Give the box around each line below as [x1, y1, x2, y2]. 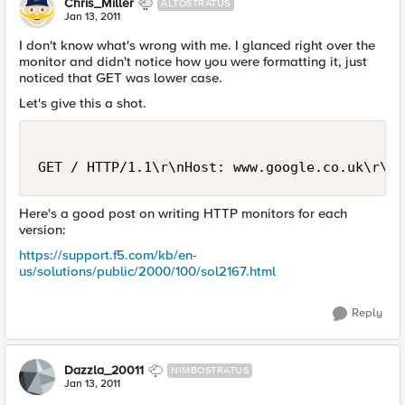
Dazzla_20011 [64, 363, 144, 378]
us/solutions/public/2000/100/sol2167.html [19, 263, 276, 279]
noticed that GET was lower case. [19, 70, 222, 86]
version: [19, 221, 66, 238]
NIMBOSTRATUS [171, 364, 249, 376]
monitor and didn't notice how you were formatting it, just [19, 53, 367, 70]
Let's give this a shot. [19, 95, 146, 111]
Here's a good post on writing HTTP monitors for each [19, 205, 347, 221]
